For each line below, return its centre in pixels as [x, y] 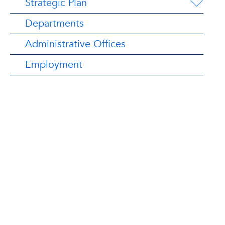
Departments [54, 23]
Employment [54, 65]
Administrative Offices [75, 44]
